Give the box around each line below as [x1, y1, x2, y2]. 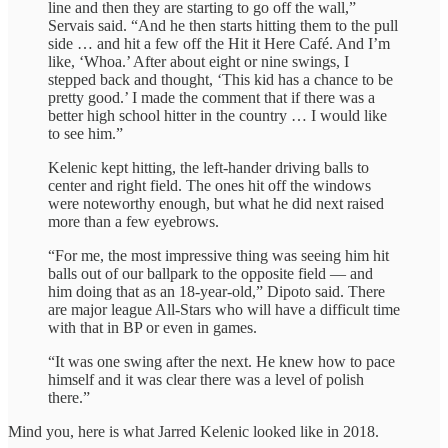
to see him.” [48, 124, 123, 142]
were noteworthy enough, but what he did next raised [48, 194, 384, 212]
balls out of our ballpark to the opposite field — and [48, 264, 373, 282]
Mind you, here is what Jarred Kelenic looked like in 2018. [8, 422, 379, 440]
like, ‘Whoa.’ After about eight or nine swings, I [48, 52, 349, 70]
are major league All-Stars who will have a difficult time [48, 300, 400, 318]
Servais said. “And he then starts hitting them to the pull [48, 16, 398, 34]
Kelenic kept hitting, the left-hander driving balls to [48, 158, 369, 176]
